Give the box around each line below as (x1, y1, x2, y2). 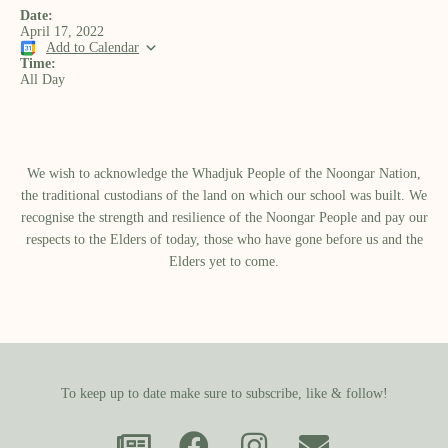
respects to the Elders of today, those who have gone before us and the (25, 232, 423, 247)
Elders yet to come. (169, 254, 279, 269)
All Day (20, 72, 65, 87)
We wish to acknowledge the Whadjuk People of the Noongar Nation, (27, 166, 421, 181)
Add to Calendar (46, 40, 139, 55)
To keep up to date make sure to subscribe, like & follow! (60, 386, 388, 401)
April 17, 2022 (20, 24, 104, 39)
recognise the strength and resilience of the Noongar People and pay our (20, 210, 428, 225)
